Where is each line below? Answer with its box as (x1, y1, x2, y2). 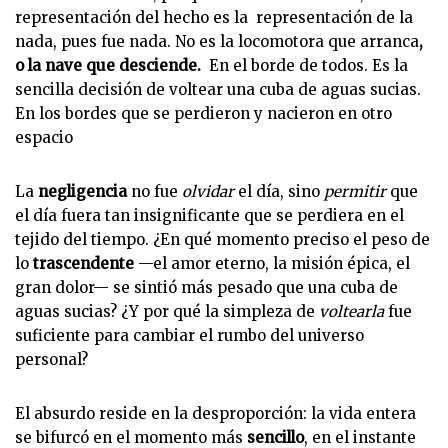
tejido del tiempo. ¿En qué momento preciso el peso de (15, 230, 430, 249)
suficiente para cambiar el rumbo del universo (15, 326, 364, 345)
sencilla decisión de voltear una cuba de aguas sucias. (15, 80, 421, 99)
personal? (15, 350, 88, 369)
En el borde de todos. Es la (201, 56, 408, 75)
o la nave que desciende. (15, 56, 201, 75)
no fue (127, 182, 182, 201)
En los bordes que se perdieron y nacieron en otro (15, 104, 392, 123)
